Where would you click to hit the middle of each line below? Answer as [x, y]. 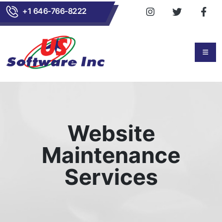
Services [111, 177]
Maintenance [111, 155]
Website [111, 133]
